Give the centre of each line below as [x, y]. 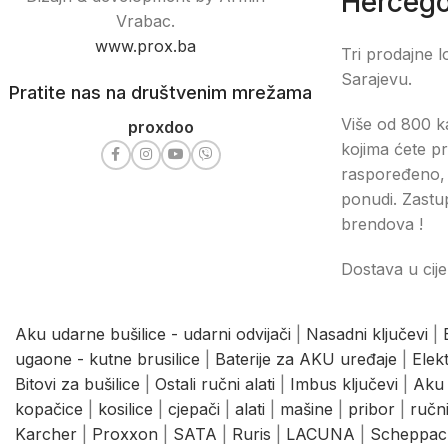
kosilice [125, 408]
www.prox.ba [145, 45]
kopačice [49, 408]
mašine [306, 408]
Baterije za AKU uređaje [306, 358]
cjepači [194, 408]
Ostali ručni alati [215, 383]
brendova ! [382, 223]
